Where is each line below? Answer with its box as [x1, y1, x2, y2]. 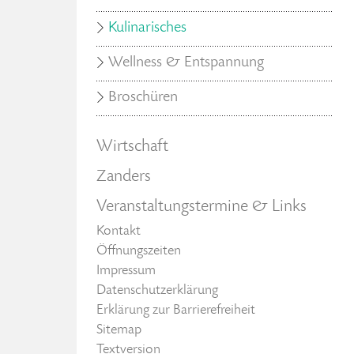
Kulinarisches [108, 21, 186, 36]
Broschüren [108, 90, 178, 106]
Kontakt [96, 224, 141, 239]
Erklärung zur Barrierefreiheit [96, 303, 255, 318]
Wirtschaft [96, 138, 168, 156]
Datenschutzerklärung [96, 284, 218, 298]
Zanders [96, 168, 151, 186]
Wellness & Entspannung [108, 55, 264, 71]
